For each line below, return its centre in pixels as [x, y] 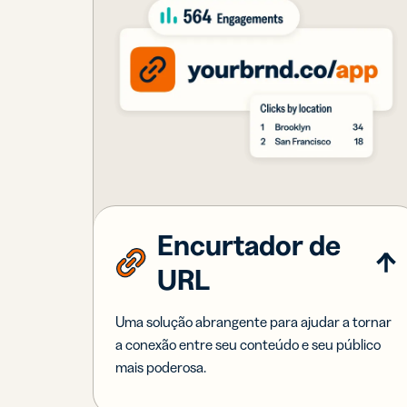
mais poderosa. [161, 367]
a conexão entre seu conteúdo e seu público [248, 344]
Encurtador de [249, 244]
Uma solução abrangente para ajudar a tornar [254, 321]
